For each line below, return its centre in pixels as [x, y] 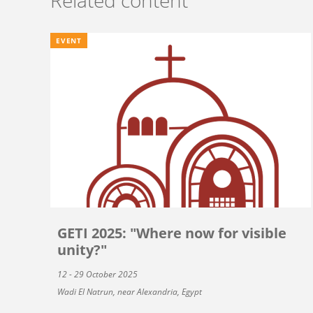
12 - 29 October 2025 [97, 274]
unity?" [82, 249]
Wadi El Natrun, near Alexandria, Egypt [130, 291]
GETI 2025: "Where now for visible [172, 233]
